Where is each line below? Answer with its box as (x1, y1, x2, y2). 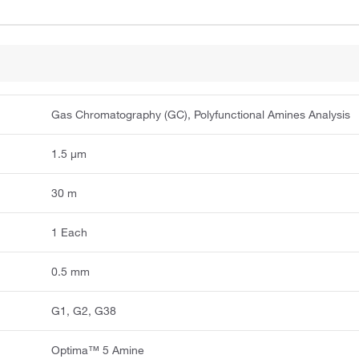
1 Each (51, 224, 88, 240)
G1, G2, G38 (51, 303, 117, 318)
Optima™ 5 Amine (51, 342, 145, 357)
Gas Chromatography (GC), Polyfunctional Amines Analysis (51, 107, 351, 122)
